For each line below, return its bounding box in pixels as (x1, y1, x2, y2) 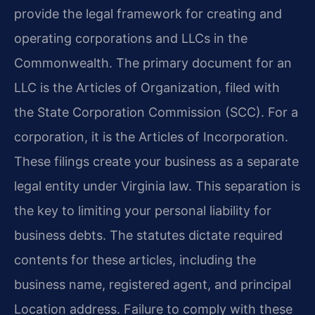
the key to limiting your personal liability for (14, 203, 271, 219)
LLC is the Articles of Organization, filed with (14, 80, 280, 96)
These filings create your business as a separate (14, 154, 299, 169)
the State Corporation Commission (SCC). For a (14, 105, 298, 120)
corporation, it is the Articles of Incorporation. (14, 129, 288, 145)
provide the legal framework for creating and (14, 6, 282, 22)
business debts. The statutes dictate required (14, 228, 283, 243)
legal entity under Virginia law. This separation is (14, 179, 300, 194)
